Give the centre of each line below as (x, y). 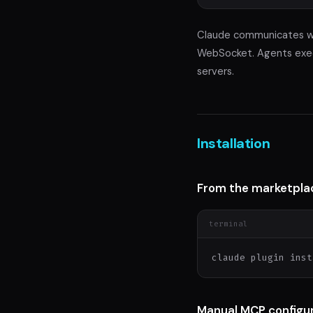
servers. (216, 72)
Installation (234, 144)
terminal (228, 224)
